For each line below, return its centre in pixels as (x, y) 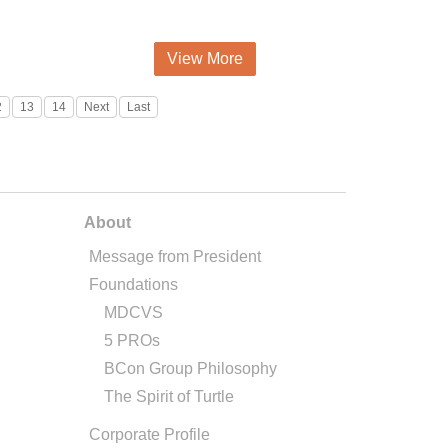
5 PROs (131, 340)
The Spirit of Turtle (168, 396)
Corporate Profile (149, 434)
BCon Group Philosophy (190, 368)
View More (204, 58)
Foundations (133, 284)
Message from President (174, 256)
